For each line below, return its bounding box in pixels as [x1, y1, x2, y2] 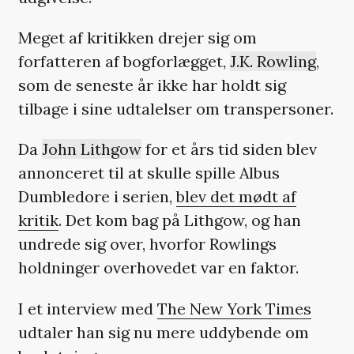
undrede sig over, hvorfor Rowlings [17, 234, 277, 254]
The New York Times [156, 298, 311, 318]
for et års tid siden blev [141, 139, 317, 160]
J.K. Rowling [229, 51, 316, 72]
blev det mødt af [175, 186, 296, 207]
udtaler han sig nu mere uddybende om [17, 322, 309, 342]
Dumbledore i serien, [17, 186, 176, 207]
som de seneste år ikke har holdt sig [17, 75, 286, 96]
